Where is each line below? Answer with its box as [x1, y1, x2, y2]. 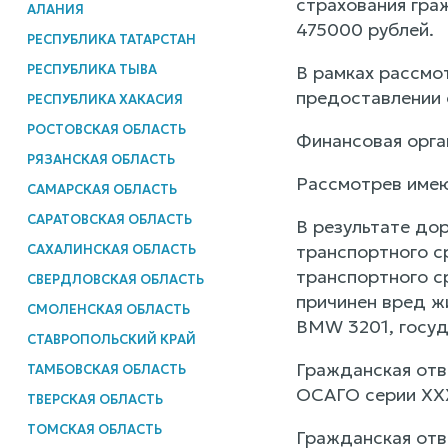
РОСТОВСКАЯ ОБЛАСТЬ [26, 120, 186, 138]
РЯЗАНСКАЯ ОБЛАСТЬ [26, 150, 175, 168]
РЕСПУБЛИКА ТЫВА [26, 60, 157, 78]
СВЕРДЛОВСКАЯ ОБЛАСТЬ [26, 270, 204, 288]
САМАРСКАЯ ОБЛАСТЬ [26, 180, 177, 198]
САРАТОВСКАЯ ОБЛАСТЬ [26, 210, 192, 228]
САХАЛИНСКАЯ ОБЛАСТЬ [26, 240, 196, 258]
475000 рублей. [295, 18, 434, 42]
